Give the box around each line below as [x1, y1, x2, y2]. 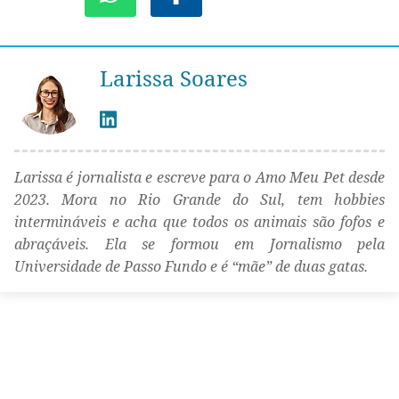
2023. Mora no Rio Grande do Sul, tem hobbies [14, 190, 385, 210]
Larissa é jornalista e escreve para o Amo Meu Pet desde [14, 167, 385, 188]
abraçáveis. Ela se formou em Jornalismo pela [14, 234, 385, 255]
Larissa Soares [100, 63, 248, 94]
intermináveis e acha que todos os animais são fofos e [14, 212, 385, 232]
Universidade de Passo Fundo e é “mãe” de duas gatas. [14, 256, 368, 277]
